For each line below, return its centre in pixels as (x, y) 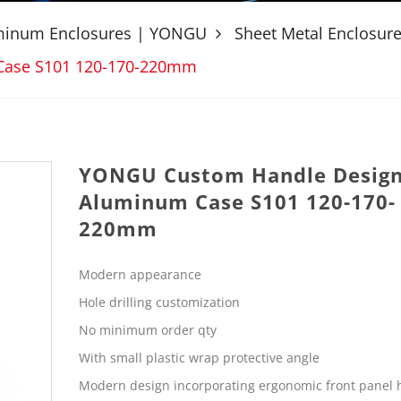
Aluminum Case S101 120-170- (237, 201)
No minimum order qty (147, 329)
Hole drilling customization (159, 303)
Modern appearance (140, 275)
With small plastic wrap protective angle (200, 357)
